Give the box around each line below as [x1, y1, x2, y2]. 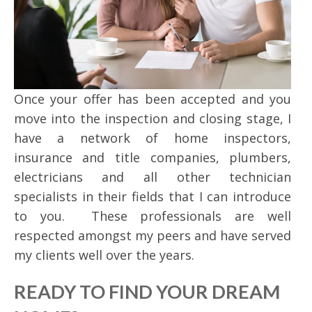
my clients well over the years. [13, 246, 194, 263]
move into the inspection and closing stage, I [13, 109, 292, 127]
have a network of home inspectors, [13, 129, 292, 146]
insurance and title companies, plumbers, [13, 148, 292, 166]
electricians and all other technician [13, 168, 292, 185]
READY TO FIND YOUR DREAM [13, 279, 280, 303]
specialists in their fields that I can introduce [13, 187, 292, 205]
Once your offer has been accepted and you [13, 90, 292, 107]
